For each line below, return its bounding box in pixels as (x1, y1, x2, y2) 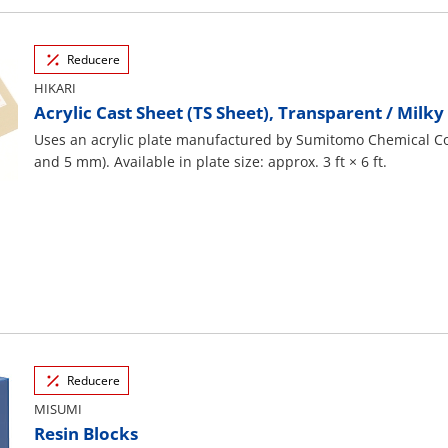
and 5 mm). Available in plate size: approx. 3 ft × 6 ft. (34, 152, 387, 171)
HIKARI (34, 79, 76, 97)
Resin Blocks (34, 422, 138, 445)
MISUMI (34, 400, 82, 418)
